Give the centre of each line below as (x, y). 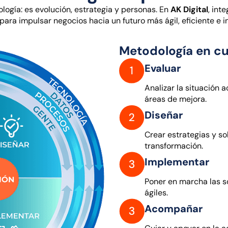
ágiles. (156, 192)
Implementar (177, 162)
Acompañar (174, 208)
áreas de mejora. (176, 99)
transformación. (174, 146)
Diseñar (164, 115)
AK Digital (189, 9)
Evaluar (163, 68)
